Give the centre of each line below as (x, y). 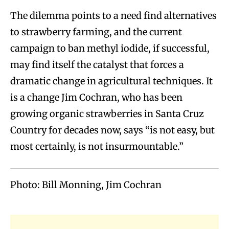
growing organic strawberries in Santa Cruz (107, 114)
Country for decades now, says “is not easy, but (112, 130)
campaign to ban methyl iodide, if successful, (110, 49)
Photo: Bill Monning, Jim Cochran (86, 185)
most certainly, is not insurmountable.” (97, 147)
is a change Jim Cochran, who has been (96, 98)
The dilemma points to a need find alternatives (113, 16)
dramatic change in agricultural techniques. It (111, 81)
